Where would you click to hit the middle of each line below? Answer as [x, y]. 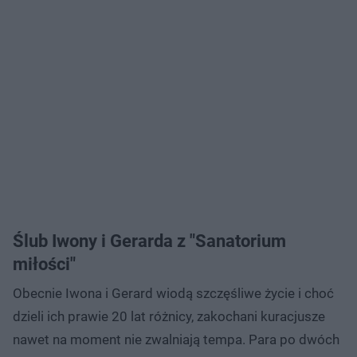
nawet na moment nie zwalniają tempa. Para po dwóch [176, 339]
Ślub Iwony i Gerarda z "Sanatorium [149, 241]
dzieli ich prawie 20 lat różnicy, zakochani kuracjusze [169, 316]
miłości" [44, 264]
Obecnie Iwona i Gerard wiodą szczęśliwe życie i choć [173, 293]
